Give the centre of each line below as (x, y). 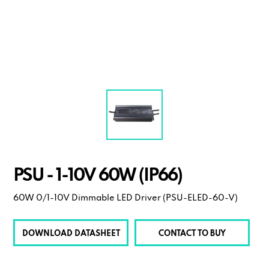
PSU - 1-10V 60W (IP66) (98, 176)
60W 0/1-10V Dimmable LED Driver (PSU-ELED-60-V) (126, 198)
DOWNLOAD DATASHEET (71, 234)
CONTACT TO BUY (192, 234)
